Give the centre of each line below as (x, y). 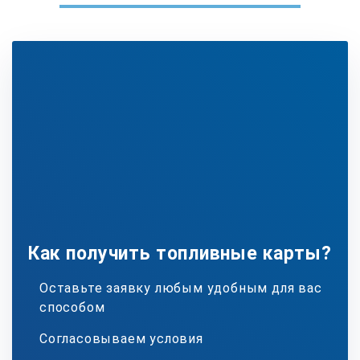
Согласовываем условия (121, 338)
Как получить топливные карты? (180, 253)
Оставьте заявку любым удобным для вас (181, 288)
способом (72, 307)
